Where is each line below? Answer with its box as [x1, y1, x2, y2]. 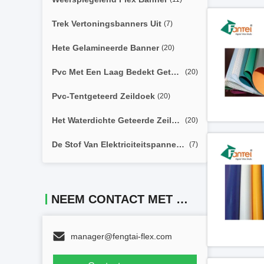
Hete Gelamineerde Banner [52, 43, 159, 52]
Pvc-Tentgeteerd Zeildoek [52, 91, 155, 101]
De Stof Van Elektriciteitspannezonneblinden [176, 140, 184, 149]
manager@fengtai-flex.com [71, 232, 172, 241]
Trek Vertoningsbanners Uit [52, 19, 161, 28]
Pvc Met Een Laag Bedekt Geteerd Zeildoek [171, 67, 179, 77]
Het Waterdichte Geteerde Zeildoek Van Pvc [171, 115, 180, 125]
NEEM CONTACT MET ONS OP [176, 193, 188, 206]
